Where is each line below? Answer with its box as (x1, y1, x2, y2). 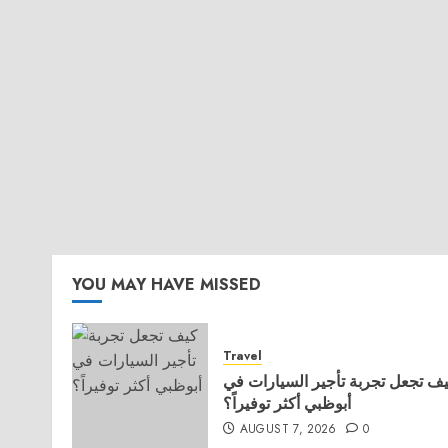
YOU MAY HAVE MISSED (72, 273, 261, 296)
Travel (223, 347, 262, 365)
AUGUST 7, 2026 (239, 420, 337, 438)
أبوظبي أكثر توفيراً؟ (223, 392, 351, 414)
